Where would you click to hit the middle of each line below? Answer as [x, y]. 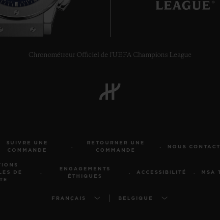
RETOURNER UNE [116, 143]
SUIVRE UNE [27, 143]
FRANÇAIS [69, 198]
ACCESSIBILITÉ [162, 172]
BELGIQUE [136, 198]
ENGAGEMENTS [85, 169]
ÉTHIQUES [85, 176]
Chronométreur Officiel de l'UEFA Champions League [110, 55]
